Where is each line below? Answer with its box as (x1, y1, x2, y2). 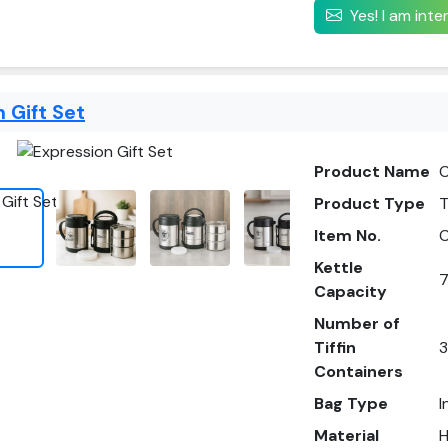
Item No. (314, 225, 382, 246)
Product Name (314, 161, 431, 182)
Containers (314, 361, 404, 382)
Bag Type (314, 393, 389, 414)
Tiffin (314, 337, 357, 358)
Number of (314, 313, 401, 334)
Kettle (314, 257, 364, 278)
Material (314, 425, 380, 446)
